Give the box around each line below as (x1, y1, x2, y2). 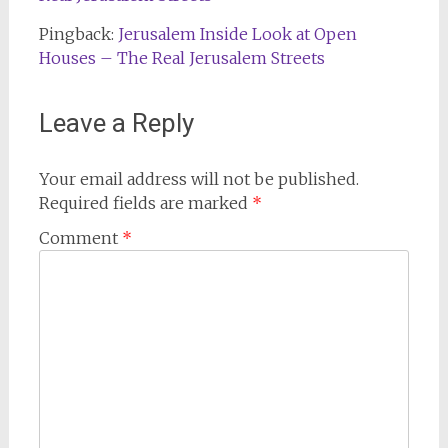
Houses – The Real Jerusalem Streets (38, 47, 325, 68)
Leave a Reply (38, 107, 194, 138)
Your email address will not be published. (38, 168, 359, 189)
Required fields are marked (38, 192, 252, 213)
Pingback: (38, 23, 118, 44)
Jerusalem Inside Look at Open (117, 23, 357, 44)
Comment (38, 227, 122, 248)
